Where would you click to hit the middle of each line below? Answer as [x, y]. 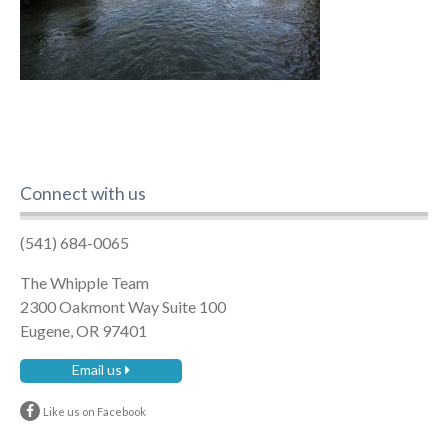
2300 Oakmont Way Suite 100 [122, 306]
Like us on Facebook [94, 411]
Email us [98, 369]
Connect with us [82, 194]
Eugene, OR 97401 [83, 330]
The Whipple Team [84, 282]
